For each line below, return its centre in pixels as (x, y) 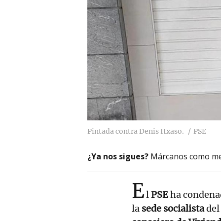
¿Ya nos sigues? (118, 156)
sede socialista (173, 208)
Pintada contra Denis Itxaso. (136, 131)
